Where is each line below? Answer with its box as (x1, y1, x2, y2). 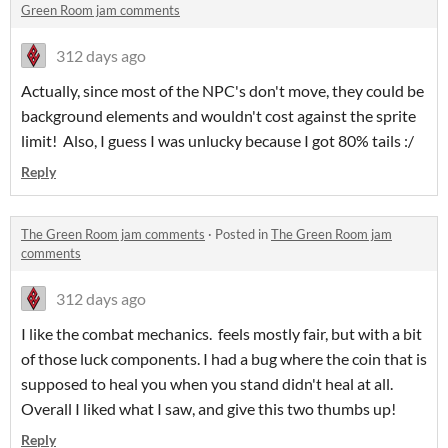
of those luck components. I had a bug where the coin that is (21, 349, 427, 369)
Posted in (215, 226, 271, 243)
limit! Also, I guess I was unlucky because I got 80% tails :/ (21, 131, 414, 151)
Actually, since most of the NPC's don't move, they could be (21, 81, 424, 101)
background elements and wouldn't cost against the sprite (21, 106, 416, 126)
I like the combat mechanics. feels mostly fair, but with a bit (21, 324, 422, 344)
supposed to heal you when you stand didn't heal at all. (21, 374, 396, 394)
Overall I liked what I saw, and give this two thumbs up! (21, 399, 396, 419)
